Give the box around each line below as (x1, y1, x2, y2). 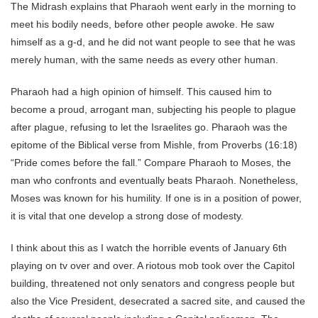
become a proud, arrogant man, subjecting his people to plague (11, 104, 296, 115)
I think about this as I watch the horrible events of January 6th (11, 242, 287, 253)
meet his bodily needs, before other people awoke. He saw (11, 18, 274, 30)
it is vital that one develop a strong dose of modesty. (11, 210, 243, 221)
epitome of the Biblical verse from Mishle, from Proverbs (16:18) (11, 139, 297, 150)
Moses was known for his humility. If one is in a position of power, (11, 192, 302, 204)
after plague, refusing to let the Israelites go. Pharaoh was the (11, 121, 287, 133)
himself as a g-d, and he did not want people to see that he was (11, 36, 295, 48)
